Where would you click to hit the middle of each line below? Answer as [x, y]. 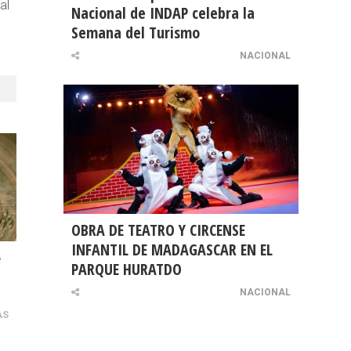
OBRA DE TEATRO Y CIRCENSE [158, 230]
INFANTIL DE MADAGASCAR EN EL [172, 250]
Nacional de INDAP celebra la [163, 13]
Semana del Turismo [136, 33]
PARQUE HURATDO [127, 270]
